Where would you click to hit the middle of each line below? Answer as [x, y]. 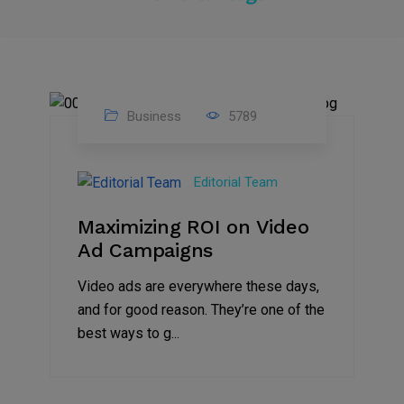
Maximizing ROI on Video [193, 226]
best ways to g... [129, 333]
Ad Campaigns [145, 250]
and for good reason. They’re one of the [201, 309]
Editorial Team [236, 183]
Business [152, 117]
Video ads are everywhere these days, [198, 286]
